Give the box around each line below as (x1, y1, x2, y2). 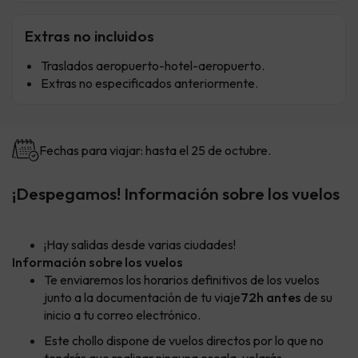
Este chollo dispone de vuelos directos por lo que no (44, 332, 324, 348)
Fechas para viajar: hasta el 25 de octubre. (39, 142, 271, 158)
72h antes (241, 289, 301, 305)
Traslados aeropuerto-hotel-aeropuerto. (41, 58, 265, 74)
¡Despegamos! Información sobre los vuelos (12, 183, 340, 204)
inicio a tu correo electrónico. (44, 307, 201, 323)
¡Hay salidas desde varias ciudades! (44, 237, 236, 253)
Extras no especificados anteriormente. (41, 75, 258, 91)
